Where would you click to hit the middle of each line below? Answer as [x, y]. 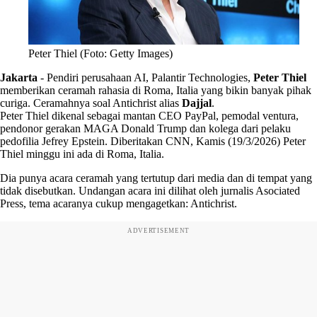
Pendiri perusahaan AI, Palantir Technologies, [150, 77]
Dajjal [197, 103]
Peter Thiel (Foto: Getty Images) [100, 53]
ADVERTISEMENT [158, 230]
